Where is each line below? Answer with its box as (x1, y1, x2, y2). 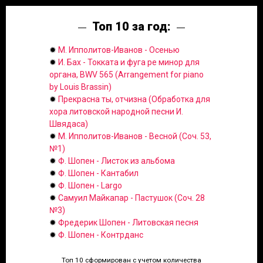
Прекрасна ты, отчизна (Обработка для (58, 95, 210, 104)
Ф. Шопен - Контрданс (58, 230, 143, 240)
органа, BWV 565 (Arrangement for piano (49, 70, 204, 80)
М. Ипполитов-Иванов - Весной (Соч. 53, (58, 131, 211, 141)
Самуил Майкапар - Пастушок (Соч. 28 (58, 193, 205, 203)
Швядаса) (49, 119, 88, 129)
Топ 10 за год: (92, 19, 171, 34)
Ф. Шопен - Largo (58, 181, 122, 191)
